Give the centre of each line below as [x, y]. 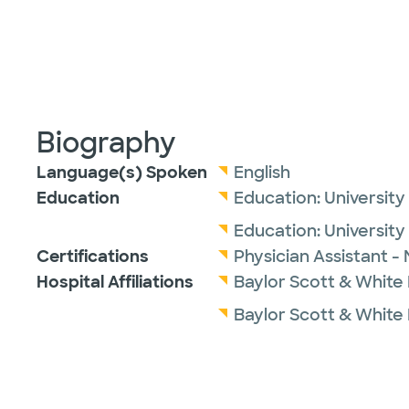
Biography [106, 143]
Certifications [93, 257]
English [262, 173]
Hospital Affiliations [115, 282]
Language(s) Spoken [122, 173]
